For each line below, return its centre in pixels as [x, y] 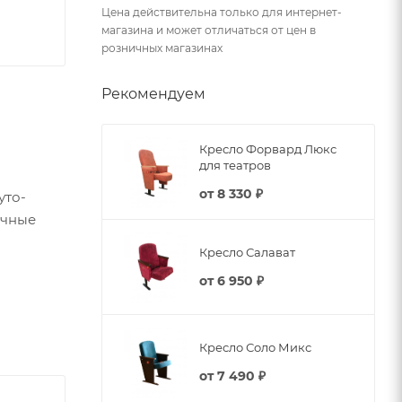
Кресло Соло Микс [255, 347]
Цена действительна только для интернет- [222, 12]
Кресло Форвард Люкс [268, 149]
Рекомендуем [153, 94]
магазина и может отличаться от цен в [209, 30]
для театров [235, 165]
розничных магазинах [162, 48]
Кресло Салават [247, 252]
